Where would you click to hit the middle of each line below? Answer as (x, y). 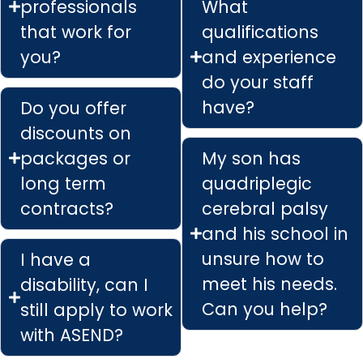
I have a (56, 259)
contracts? (67, 208)
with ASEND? (72, 335)
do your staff (258, 82)
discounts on (76, 133)
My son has (251, 158)
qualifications (260, 32)
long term (63, 183)
